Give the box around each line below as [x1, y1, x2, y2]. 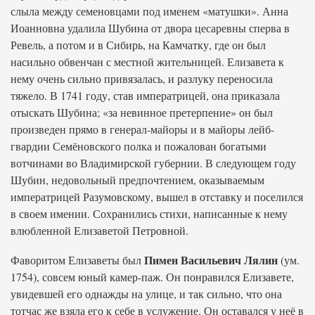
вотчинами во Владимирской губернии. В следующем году [11, 155, 296, 170]
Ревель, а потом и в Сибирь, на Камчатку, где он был [11, 37, 266, 52]
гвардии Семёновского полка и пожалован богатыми [11, 139, 266, 153]
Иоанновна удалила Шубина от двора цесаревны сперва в [11, 20, 290, 35]
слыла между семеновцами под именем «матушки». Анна [11, 4, 288, 18]
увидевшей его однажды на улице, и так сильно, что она [11, 286, 282, 301]
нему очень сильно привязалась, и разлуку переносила [11, 71, 273, 86]
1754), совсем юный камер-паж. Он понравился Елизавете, [11, 269, 294, 284]
